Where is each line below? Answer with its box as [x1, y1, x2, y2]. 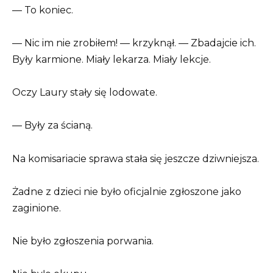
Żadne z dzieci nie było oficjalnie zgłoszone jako [12, 185, 241, 197]
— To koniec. [12, 4, 73, 16]
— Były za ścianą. [12, 119, 93, 132]
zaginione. [12, 202, 61, 214]
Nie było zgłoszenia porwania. [12, 235, 154, 247]
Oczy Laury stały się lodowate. [12, 87, 157, 99]
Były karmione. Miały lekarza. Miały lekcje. [12, 54, 211, 65]
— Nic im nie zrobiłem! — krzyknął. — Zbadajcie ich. [12, 37, 256, 49]
